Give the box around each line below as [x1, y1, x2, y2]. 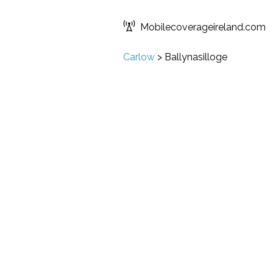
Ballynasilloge [165, 51, 227, 63]
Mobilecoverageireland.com [140, 21, 266, 33]
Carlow [123, 51, 155, 63]
